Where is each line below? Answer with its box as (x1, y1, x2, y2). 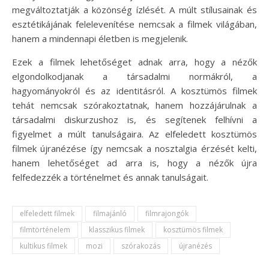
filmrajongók (145, 208, 189, 219)
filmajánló (93, 208, 127, 219)
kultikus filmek (20, 240, 67, 251)
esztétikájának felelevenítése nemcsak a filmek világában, (12, 17, 257, 30)
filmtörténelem (20, 224, 70, 235)
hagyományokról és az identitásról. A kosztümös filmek (12, 84, 257, 97)
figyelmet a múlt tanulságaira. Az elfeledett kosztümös (12, 127, 257, 140)
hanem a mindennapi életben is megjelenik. (12, 32, 188, 44)
